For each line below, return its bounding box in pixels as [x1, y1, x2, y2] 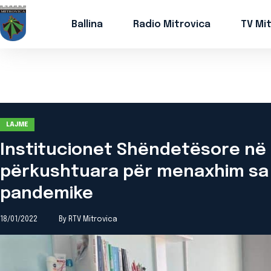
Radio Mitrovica [133, 19, 211, 30]
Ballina [71, 19, 103, 30]
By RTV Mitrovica [59, 216, 117, 223]
